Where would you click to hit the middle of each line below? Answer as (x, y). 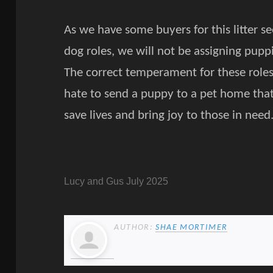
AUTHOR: (135, 227)
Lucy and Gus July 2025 (116, 181)
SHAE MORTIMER (192, 227)
